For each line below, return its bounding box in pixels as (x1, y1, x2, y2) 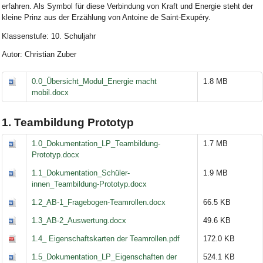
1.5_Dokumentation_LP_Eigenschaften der (32, 252, 177, 261)
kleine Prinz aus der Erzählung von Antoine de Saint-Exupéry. (1, 12, 211, 22)
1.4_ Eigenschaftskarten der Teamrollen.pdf (32, 234, 180, 243)
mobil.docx (32, 87, 69, 97)
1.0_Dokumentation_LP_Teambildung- (32, 139, 161, 148)
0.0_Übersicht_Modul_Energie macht (32, 76, 157, 86)
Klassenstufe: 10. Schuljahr (1, 31, 96, 41)
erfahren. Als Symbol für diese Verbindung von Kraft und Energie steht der (1, 1, 253, 11)
